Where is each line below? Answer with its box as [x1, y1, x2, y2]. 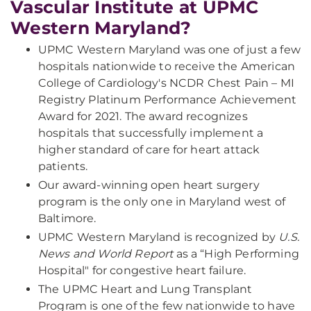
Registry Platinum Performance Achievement [38, 93, 297, 107]
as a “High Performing [173, 247, 299, 261]
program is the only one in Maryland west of [38, 195, 285, 209]
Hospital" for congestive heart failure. [38, 264, 246, 278]
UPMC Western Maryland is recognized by [38, 230, 279, 244]
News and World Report [38, 247, 174, 261]
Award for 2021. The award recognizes [38, 110, 248, 124]
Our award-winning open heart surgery [38, 178, 260, 192]
